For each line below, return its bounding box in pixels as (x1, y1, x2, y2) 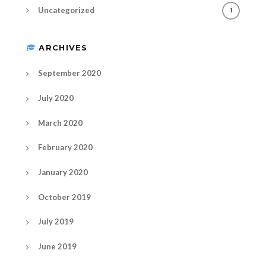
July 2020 (38, 93, 74, 103)
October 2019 (38, 192, 91, 202)
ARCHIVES (39, 43, 88, 53)
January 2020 (38, 167, 88, 177)
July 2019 (38, 217, 74, 227)
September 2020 (38, 68, 101, 78)
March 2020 (38, 118, 83, 128)
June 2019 (38, 241, 77, 251)
